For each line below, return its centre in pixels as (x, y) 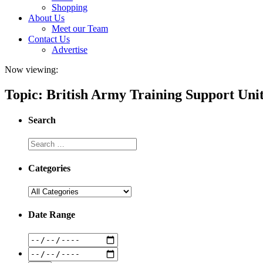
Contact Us (49, 39)
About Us (46, 18)
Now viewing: (31, 70)
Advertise (70, 50)
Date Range (52, 215)
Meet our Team (80, 28)
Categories (49, 168)
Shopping (70, 7)
